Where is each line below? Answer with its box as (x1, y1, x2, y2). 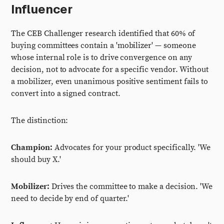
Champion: (11, 142, 52, 152)
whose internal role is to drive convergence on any (11, 52, 192, 62)
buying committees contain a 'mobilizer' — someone (11, 40, 196, 50)
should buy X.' (11, 154, 61, 164)
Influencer (11, 1, 73, 17)
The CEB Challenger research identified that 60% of (11, 28, 195, 38)
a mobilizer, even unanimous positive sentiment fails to (11, 76, 208, 86)
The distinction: (11, 115, 68, 125)
